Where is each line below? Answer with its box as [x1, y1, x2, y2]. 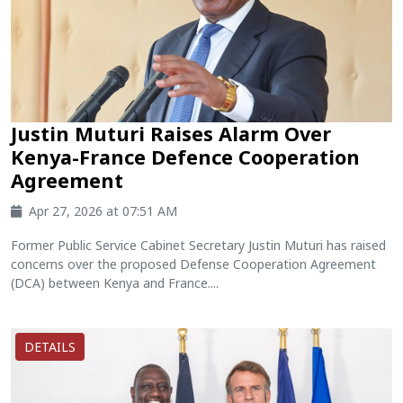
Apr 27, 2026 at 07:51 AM [29, 202, 177, 219]
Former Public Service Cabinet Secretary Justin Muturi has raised [11, 237, 386, 254]
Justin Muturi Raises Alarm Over [11, 121, 331, 147]
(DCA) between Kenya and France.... [11, 274, 219, 291]
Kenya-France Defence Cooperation [11, 144, 360, 170]
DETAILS [24, 338, 76, 355]
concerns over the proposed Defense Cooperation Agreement [11, 255, 376, 273]
